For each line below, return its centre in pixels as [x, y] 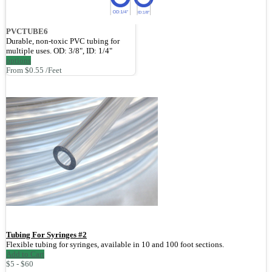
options [19, 61]
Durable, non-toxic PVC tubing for [63, 41]
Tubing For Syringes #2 [46, 235]
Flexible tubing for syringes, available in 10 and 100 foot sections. [115, 245]
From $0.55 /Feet [34, 70]
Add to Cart [25, 254]
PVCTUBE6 [27, 32]
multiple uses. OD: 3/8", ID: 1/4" [59, 51]
